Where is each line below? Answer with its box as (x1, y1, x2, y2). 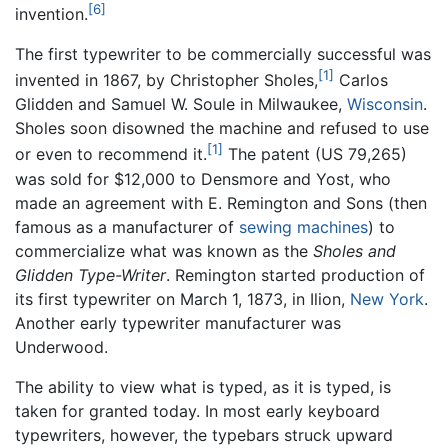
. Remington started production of (166, 264, 425, 285)
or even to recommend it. (15, 144, 207, 165)
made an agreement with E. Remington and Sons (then (15, 192, 427, 213)
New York (350, 288, 424, 309)
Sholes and (313, 240, 396, 261)
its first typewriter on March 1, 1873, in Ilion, (15, 288, 350, 309)
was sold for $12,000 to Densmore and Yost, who (15, 168, 391, 189)
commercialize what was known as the (15, 240, 313, 261)
